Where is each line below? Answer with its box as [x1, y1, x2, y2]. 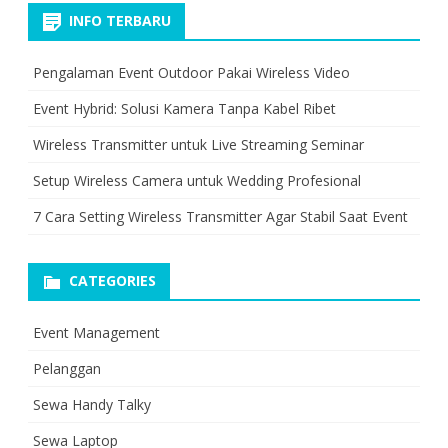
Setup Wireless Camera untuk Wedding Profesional [33, 170, 361, 190]
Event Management [33, 322, 160, 342]
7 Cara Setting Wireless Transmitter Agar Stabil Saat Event [33, 206, 408, 226]
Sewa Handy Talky [33, 394, 151, 414]
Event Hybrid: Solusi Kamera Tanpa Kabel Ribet [33, 98, 336, 118]
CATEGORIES [69, 270, 156, 290]
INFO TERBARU [69, 10, 171, 30]
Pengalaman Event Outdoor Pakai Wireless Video [33, 62, 350, 82]
